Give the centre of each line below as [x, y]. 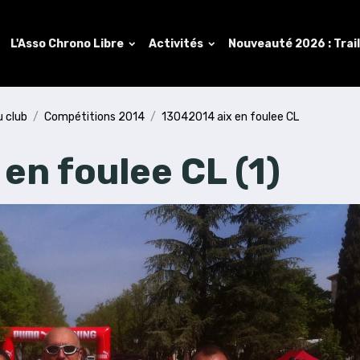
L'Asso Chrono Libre [68, 43]
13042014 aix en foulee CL [231, 117]
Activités [177, 43]
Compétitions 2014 [95, 117]
